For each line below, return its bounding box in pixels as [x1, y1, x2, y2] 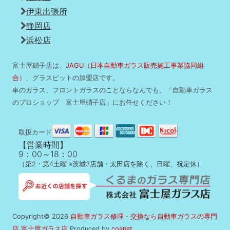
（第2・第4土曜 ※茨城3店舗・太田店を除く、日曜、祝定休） [18, 160, 203, 168]
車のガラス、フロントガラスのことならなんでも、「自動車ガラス [12, 86, 213, 94]
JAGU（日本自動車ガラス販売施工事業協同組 [66, 62, 204, 70]
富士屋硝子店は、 [12, 62, 66, 70]
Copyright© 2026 [12, 213, 70, 221]
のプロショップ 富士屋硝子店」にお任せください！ [12, 99, 172, 107]
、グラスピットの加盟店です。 [26, 74, 119, 82]
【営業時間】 [18, 140, 68, 150]
